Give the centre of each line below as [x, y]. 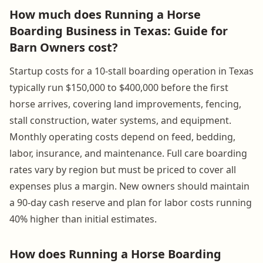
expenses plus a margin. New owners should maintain [129, 186]
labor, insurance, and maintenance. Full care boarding [128, 153]
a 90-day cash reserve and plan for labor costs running [131, 202]
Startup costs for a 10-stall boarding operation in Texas [131, 71]
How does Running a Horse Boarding [115, 254]
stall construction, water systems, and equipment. [120, 120]
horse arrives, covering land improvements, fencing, [125, 104]
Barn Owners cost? [64, 47]
